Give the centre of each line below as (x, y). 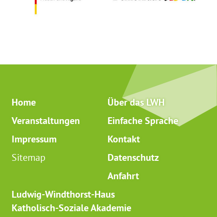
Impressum (34, 139)
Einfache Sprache (143, 121)
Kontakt (124, 139)
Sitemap (29, 157)
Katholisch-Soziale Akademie (71, 208)
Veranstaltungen (46, 121)
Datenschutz (133, 157)
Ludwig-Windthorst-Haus (63, 194)
